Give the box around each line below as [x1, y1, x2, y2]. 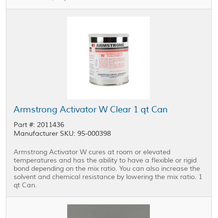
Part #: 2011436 [14, 121, 65, 129]
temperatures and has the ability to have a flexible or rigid [14, 156, 197, 164]
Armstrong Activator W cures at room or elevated [14, 148, 171, 156]
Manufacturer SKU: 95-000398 [14, 129, 111, 138]
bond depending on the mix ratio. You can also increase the [14, 164, 200, 173]
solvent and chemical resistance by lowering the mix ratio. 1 [14, 173, 203, 181]
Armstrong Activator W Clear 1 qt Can [14, 104, 168, 115]
